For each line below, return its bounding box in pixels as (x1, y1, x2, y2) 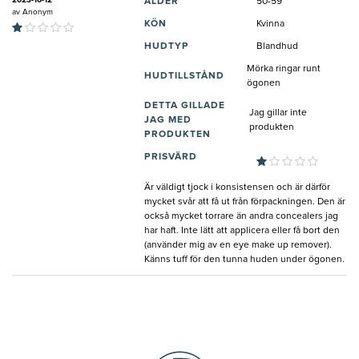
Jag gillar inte (249, 107, 308, 118)
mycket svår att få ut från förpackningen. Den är (144, 196, 345, 207)
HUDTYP (144, 41, 189, 51)
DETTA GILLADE (144, 100, 225, 111)
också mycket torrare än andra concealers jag (144, 211, 338, 221)
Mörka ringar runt (247, 63, 321, 74)
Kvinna (256, 18, 284, 29)
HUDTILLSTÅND (144, 71, 224, 81)
